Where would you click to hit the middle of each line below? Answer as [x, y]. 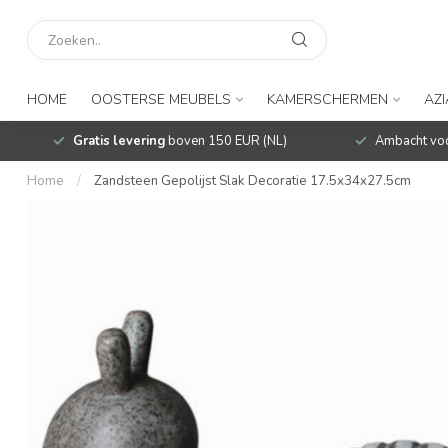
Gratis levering [118, 141]
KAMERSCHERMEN [327, 99]
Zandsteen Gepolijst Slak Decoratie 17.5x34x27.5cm [252, 181]
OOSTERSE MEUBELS [161, 99]
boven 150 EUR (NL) [225, 141]
